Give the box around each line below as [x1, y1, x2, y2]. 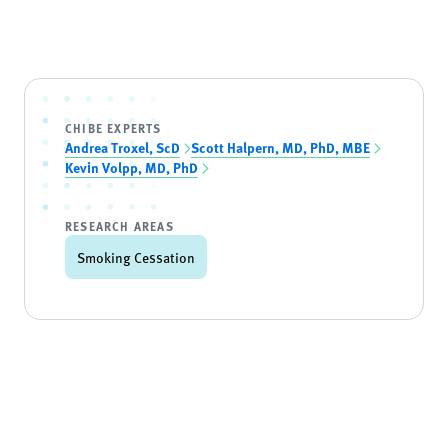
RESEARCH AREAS [65, 217, 174, 235]
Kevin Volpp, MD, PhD [65, 157, 198, 177]
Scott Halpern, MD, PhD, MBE [191, 137, 370, 157]
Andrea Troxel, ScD [65, 137, 180, 157]
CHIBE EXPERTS [65, 119, 162, 137]
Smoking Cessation [77, 247, 195, 267]
